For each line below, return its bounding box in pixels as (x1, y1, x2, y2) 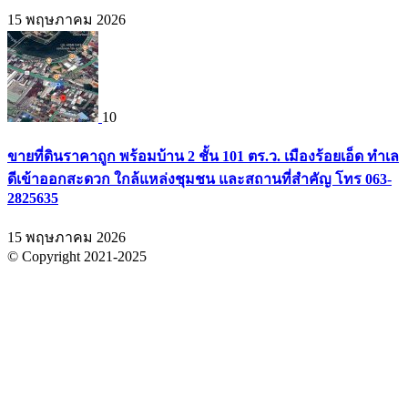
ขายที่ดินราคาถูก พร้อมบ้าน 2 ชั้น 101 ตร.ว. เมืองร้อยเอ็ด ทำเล (7, 148, 399, 164)
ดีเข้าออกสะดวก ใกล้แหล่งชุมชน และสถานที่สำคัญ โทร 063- (7, 170, 392, 187)
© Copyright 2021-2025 (7, 249, 147, 265)
